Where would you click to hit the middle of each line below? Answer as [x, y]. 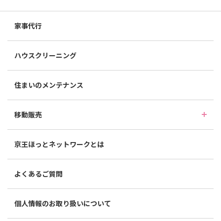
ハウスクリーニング [45, 55]
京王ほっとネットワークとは [59, 144]
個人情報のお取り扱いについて [63, 203]
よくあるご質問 [38, 174]
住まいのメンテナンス [49, 85]
